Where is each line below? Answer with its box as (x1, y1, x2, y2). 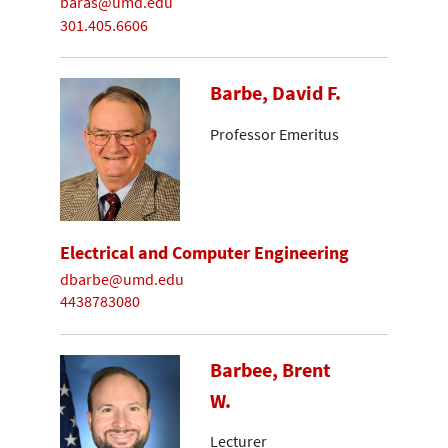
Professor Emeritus (210, 123, 339, 144)
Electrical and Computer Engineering (60, 241, 349, 265)
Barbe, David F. (210, 80, 341, 107)
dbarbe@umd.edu (60, 268, 184, 289)
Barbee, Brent (210, 356, 331, 383)
